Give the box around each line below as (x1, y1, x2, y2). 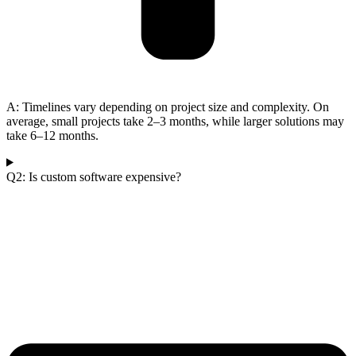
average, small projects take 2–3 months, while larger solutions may (6, 114, 344, 128)
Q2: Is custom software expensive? (6, 169, 181, 184)
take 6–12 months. (6, 128, 99, 142)
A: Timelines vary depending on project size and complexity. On (6, 99, 329, 114)
